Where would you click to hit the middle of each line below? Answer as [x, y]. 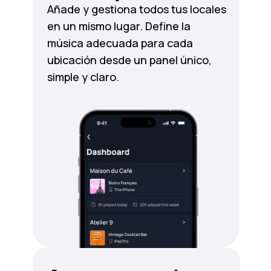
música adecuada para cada [120, 43]
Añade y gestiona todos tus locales [136, 9]
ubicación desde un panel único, [129, 60]
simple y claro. [83, 77]
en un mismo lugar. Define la [119, 26]
